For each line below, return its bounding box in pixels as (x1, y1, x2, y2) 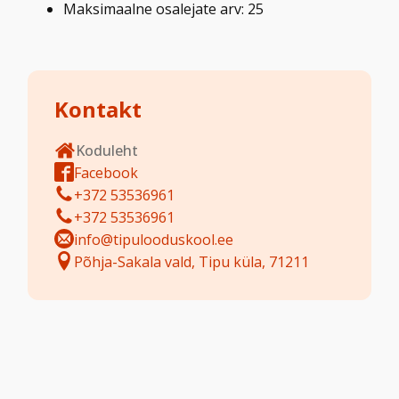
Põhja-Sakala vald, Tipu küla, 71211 (74, 251, 310, 272)
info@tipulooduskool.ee (74, 229, 234, 249)
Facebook (74, 162, 139, 183)
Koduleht (76, 140, 139, 160)
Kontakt (54, 94, 142, 124)
